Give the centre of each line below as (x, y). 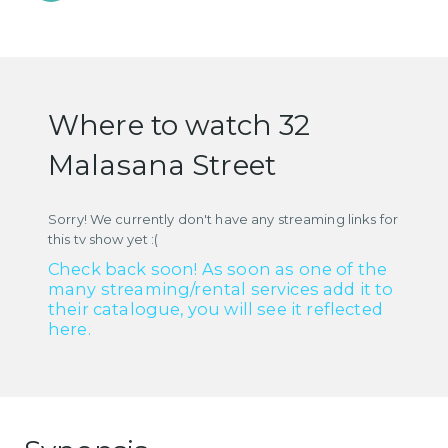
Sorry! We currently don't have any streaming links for (223, 218)
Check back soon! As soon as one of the (218, 268)
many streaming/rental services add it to (221, 288)
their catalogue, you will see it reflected (215, 308)
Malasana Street (162, 164)
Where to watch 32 (179, 124)
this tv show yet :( (103, 238)
